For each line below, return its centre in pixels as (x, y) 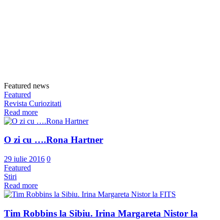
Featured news (27, 85)
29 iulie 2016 (24, 159)
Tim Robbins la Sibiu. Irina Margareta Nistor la (101, 213)
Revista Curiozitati (33, 103)
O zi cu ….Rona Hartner (54, 140)
